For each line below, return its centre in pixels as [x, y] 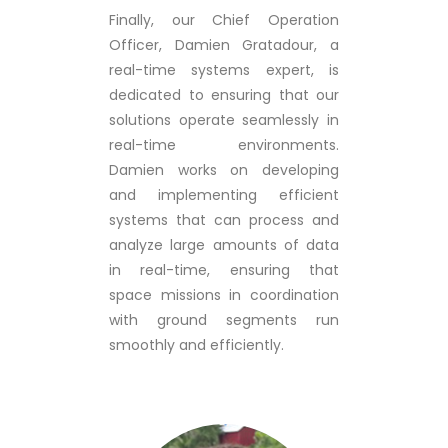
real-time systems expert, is [224, 70]
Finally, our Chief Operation [224, 20]
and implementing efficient [224, 195]
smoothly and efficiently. [196, 345]
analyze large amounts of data [224, 245]
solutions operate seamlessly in [224, 120]
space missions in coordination [224, 295]
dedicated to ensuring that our [224, 95]
